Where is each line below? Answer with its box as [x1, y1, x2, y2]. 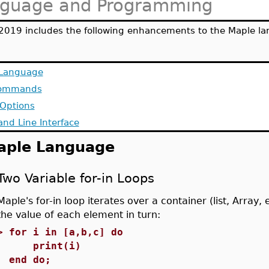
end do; [8, 254, 51, 265]
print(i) [8, 240, 81, 252]
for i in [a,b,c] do [8, 226, 123, 238]
